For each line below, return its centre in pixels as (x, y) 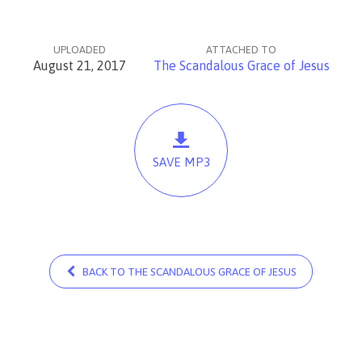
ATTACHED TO (241, 50)
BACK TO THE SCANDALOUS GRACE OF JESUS (189, 271)
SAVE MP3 (181, 162)
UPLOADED (79, 50)
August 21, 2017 (79, 65)
